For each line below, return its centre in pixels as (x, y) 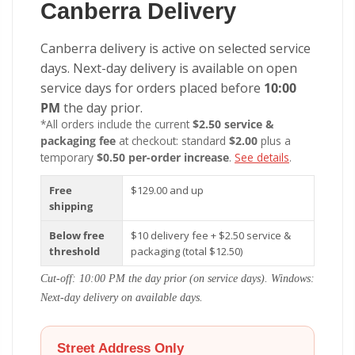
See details (262, 158)
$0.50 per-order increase (163, 158)
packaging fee (78, 141)
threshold (74, 252)
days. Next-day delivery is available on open (169, 69)
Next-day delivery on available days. (122, 298)
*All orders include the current (116, 124)
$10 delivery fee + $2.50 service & (211, 236)
